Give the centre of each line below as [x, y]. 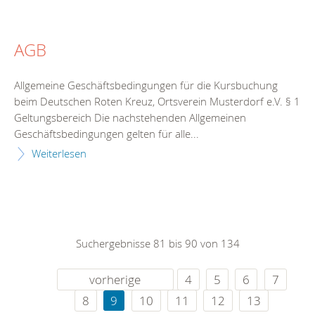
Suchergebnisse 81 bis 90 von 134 [157, 243]
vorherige [115, 280]
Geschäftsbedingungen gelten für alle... [107, 133]
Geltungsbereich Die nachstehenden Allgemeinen [130, 117]
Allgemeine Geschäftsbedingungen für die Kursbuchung [146, 85]
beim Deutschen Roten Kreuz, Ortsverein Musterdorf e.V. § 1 [157, 101]
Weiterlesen [59, 153]
